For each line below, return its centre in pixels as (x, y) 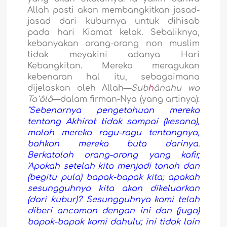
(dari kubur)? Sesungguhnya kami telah (113, 199)
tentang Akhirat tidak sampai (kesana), (113, 121)
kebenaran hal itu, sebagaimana (113, 77)
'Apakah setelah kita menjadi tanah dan (113, 166)
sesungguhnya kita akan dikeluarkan (113, 188)
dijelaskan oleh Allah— (80, 88)
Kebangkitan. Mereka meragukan (113, 66)
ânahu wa (177, 88)
